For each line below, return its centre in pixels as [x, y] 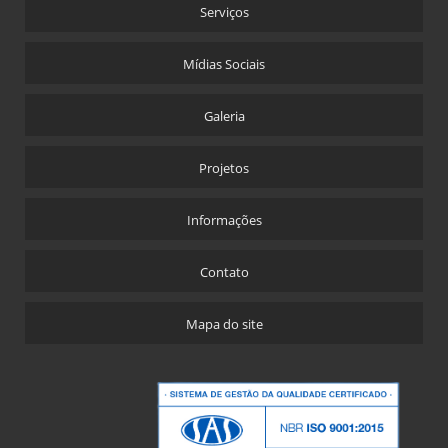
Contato [224, 272]
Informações [224, 220]
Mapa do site [224, 324]
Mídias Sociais [224, 64]
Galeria [224, 116]
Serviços [224, 12]
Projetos [224, 168]
